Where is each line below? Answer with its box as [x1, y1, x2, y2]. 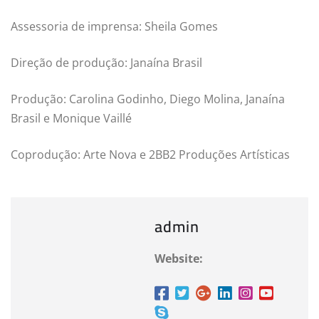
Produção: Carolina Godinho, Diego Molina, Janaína [11, 91, 285, 108]
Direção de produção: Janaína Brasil [11, 55, 202, 71]
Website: [155, 251, 203, 267]
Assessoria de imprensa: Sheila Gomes [11, 19, 218, 35]
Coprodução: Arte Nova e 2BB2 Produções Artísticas [11, 147, 290, 163]
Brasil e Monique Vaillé [11, 110, 132, 127]
